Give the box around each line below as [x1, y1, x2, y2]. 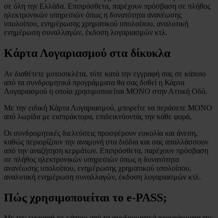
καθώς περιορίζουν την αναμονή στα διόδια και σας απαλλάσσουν [4, 137, 208, 146]
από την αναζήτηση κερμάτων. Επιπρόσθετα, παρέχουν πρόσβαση [4, 146, 208, 155]
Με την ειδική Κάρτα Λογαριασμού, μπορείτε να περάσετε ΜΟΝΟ [4, 103, 212, 112]
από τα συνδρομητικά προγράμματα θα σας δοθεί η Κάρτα [4, 78, 184, 87]
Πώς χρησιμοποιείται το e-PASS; [4, 191, 167, 204]
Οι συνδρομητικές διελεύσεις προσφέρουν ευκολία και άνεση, [4, 128, 198, 137]
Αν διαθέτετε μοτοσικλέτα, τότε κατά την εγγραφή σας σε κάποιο [4, 69, 206, 78]
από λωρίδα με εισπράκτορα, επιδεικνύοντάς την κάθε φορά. [4, 112, 192, 121]
